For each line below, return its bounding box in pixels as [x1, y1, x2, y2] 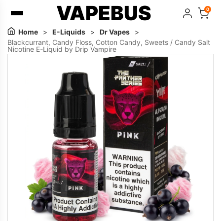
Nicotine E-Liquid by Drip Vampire [7, 45, 116, 53]
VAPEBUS [56, 1, 151, 25]
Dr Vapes [100, 28, 130, 36]
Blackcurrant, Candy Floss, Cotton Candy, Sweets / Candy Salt [7, 38, 210, 46]
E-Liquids [52, 28, 85, 36]
